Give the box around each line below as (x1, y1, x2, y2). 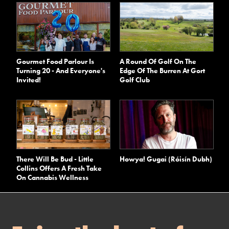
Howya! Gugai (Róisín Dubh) (120, 154, 212, 164)
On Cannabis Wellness (16, 172, 89, 182)
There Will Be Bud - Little (16, 154, 94, 164)
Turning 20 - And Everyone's (16, 65, 106, 75)
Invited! (16, 75, 41, 84)
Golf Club (120, 75, 150, 84)
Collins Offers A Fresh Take (16, 163, 102, 173)
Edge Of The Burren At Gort (120, 65, 205, 75)
